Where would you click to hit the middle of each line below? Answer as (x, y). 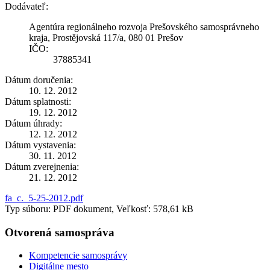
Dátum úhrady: (33, 123)
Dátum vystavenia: (40, 145)
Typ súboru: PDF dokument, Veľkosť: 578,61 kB (99, 209)
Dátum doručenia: (39, 80)
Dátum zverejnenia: (42, 166)
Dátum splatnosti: (38, 101)
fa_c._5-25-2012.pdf (44, 198)
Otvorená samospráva (60, 232)
